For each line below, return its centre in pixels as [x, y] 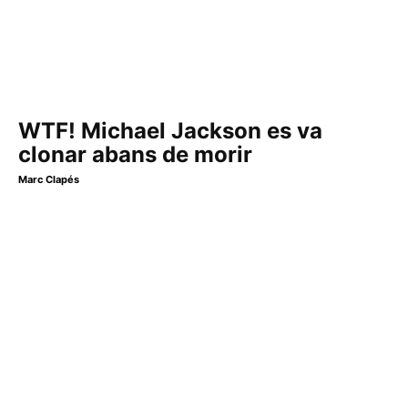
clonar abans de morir [135, 155]
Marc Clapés [49, 180]
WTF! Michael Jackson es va [170, 131]
